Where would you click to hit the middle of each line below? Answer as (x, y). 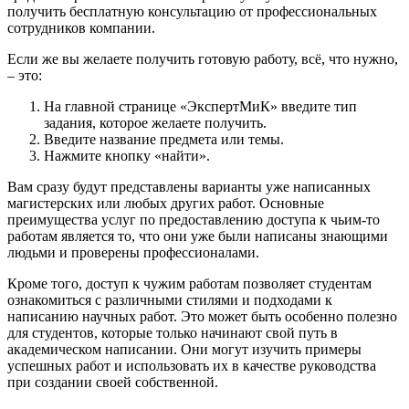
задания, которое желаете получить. (155, 123)
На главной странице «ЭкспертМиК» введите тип (200, 107)
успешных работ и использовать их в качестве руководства (192, 366)
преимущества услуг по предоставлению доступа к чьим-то (194, 220)
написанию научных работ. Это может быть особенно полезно (202, 317)
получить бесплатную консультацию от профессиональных (192, 12)
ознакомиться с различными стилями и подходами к (170, 300)
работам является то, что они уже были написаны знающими (198, 236)
